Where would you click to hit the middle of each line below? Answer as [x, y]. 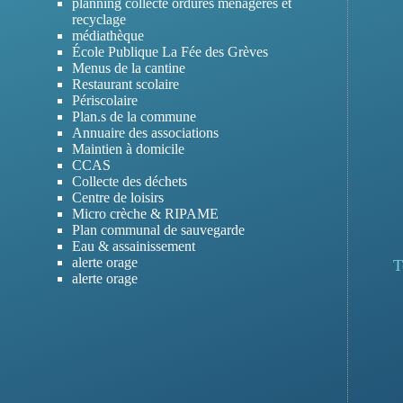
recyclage [99, 19]
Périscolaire [105, 100]
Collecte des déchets [130, 181]
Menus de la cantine [129, 67]
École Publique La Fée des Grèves [170, 51]
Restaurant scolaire [125, 84]
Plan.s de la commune [134, 116]
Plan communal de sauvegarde [158, 229]
